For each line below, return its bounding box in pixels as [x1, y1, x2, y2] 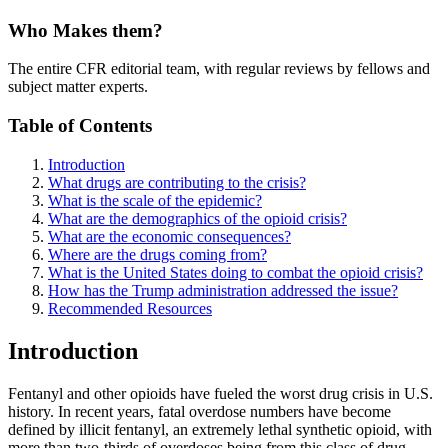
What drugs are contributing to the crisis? [48, 173, 306, 191]
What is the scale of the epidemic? [48, 191, 262, 209]
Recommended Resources [48, 299, 212, 317]
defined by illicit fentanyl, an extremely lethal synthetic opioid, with [8, 420, 432, 438]
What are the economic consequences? [48, 227, 291, 245]
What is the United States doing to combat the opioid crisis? [48, 263, 423, 281]
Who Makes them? [8, 19, 163, 41]
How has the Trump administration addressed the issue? [48, 281, 398, 299]
